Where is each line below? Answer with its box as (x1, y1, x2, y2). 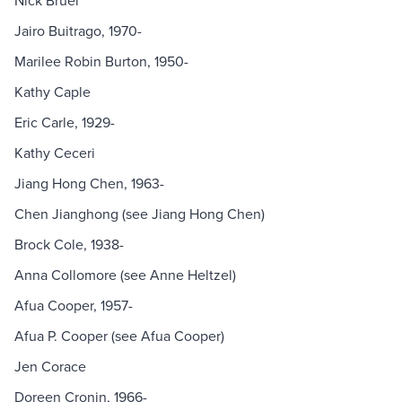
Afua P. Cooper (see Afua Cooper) (14, 326, 224, 346)
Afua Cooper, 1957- (14, 295, 133, 316)
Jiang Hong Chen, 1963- (14, 173, 164, 194)
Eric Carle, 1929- (14, 112, 115, 133)
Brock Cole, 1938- (14, 234, 124, 255)
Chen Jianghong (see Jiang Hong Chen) (14, 204, 265, 224)
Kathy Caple (14, 82, 91, 102)
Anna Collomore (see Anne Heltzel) (14, 265, 236, 285)
